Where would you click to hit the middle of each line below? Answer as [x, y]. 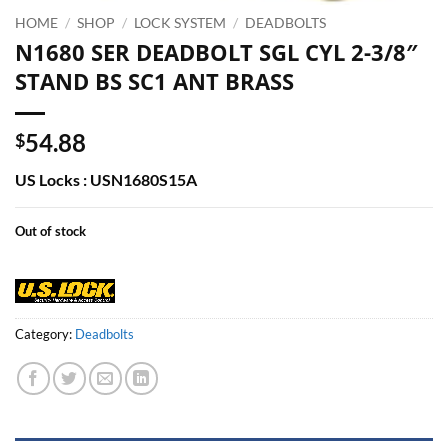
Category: [45, 333]
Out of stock [50, 230]
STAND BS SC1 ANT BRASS [154, 81]
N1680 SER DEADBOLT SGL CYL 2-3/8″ [216, 52]
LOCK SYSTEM [180, 23]
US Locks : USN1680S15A [106, 179]
